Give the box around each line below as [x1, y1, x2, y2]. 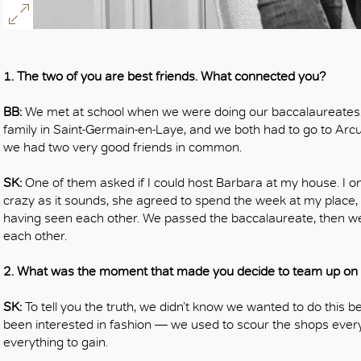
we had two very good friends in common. [3, 139, 242, 155]
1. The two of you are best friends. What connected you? [3, 68, 326, 84]
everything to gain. [3, 334, 108, 350]
